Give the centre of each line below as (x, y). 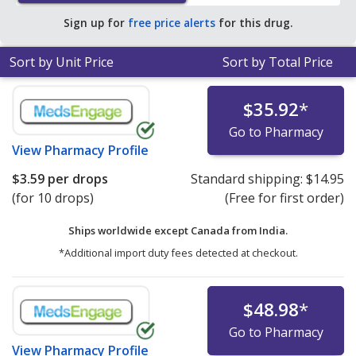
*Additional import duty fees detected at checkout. (178, 253)
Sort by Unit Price (62, 62)
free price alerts (172, 23)
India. (273, 231)
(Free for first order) (284, 198)
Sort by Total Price (278, 62)
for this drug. (254, 23)
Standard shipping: (248, 179)
